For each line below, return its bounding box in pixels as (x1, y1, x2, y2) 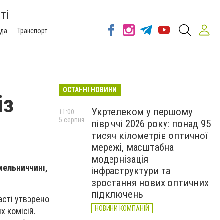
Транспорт (17, 27, 47, 35)
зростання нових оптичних (91, 177, 209, 189)
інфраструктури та (91, 165, 170, 177)
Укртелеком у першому (91, 106, 192, 118)
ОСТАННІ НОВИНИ (63, 86, 117, 94)
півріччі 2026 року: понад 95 (91, 118, 211, 130)
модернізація (91, 153, 148, 165)
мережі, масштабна (91, 141, 174, 153)
